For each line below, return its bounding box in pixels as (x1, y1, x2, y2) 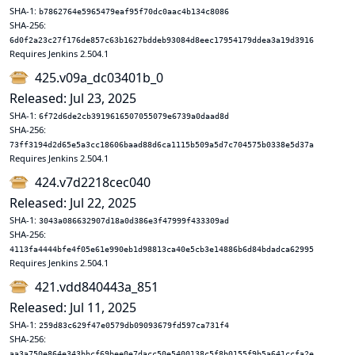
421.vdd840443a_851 (35, 278, 158, 296)
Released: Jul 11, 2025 (10, 299, 136, 316)
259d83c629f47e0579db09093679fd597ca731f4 (39, 321, 229, 330)
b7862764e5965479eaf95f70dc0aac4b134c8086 (39, 7, 229, 16)
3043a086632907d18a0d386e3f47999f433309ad (39, 216, 229, 225)
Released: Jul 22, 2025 (10, 194, 136, 212)
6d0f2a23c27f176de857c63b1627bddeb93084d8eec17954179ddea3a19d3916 (10, 36, 314, 44)
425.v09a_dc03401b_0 (35, 69, 163, 86)
